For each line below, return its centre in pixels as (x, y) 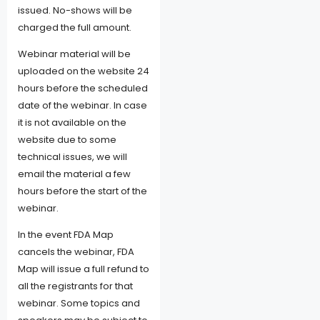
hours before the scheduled (83, 88)
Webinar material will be (74, 54)
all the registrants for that (75, 286)
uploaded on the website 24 (84, 71)
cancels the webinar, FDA (76, 251)
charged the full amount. (75, 27)
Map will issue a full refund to (84, 269)
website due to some (67, 139)
